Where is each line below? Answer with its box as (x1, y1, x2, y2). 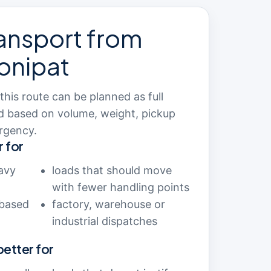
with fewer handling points (52, 181, 189, 194)
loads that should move (52, 164, 172, 177)
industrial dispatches (52, 215, 157, 227)
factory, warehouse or (52, 198, 165, 211)
